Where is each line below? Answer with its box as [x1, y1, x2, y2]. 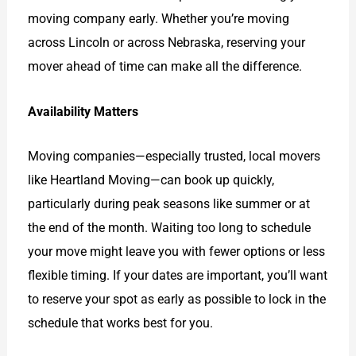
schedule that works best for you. [28, 315, 214, 331]
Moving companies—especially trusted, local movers [28, 148, 321, 164]
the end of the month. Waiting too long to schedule [28, 219, 311, 235]
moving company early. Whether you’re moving [28, 11, 290, 27]
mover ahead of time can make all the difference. [28, 59, 303, 75]
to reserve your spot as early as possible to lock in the [28, 291, 327, 307]
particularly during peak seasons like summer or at [28, 195, 311, 211]
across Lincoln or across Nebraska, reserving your [28, 35, 306, 51]
